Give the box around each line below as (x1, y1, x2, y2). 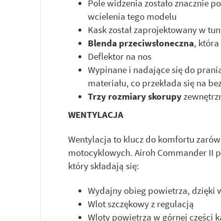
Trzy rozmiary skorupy (88, 90, 182, 102)
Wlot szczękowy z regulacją (88, 198, 194, 210)
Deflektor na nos (88, 50, 151, 62)
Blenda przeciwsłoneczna (88, 37, 194, 49)
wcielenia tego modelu (88, 10, 177, 22)
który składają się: (68, 160, 139, 172)
